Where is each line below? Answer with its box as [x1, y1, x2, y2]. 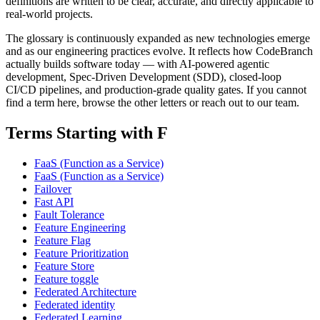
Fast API [34, 195, 74, 208]
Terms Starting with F [6, 123, 168, 142]
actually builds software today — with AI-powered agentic [6, 57, 269, 70]
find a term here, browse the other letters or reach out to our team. [6, 96, 299, 109]
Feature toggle [34, 272, 99, 285]
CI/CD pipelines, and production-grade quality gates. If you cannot [6, 83, 306, 96]
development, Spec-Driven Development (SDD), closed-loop [6, 70, 281, 83]
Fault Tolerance [34, 208, 104, 221]
